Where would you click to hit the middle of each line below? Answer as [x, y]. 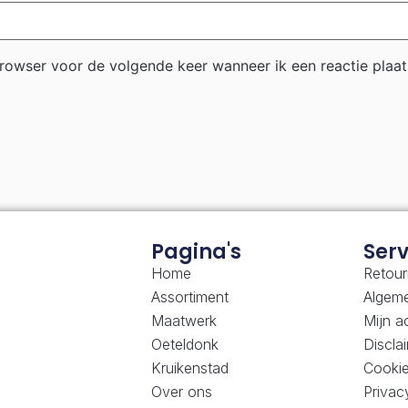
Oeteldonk [184, 344]
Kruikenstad [189, 367]
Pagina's [196, 251]
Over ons [181, 391]
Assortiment [189, 296]
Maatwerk [184, 320]
